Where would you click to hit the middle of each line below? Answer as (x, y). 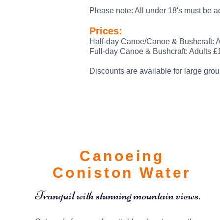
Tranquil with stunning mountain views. (118, 195)
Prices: (106, 31)
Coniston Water (122, 173)
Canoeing (122, 156)
